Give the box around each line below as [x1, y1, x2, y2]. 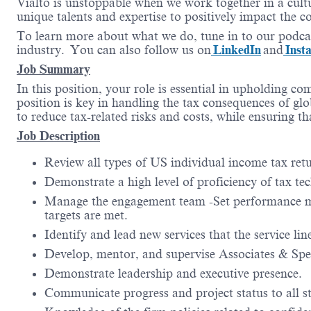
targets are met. [44, 208, 128, 223]
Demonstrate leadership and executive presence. [44, 267, 302, 281]
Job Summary [17, 62, 90, 77]
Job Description [17, 129, 100, 144]
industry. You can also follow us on [17, 43, 211, 58]
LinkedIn [211, 43, 261, 58]
